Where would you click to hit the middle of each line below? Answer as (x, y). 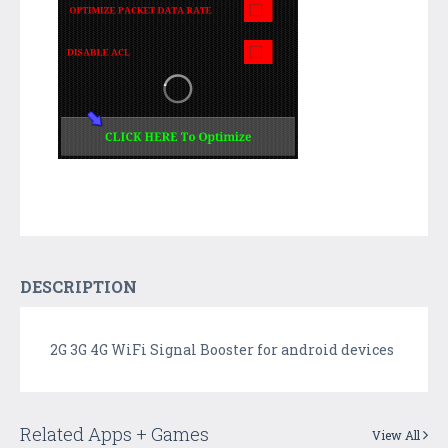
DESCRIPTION (78, 286)
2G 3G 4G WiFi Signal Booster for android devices (222, 349)
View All (397, 434)
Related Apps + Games (114, 433)
